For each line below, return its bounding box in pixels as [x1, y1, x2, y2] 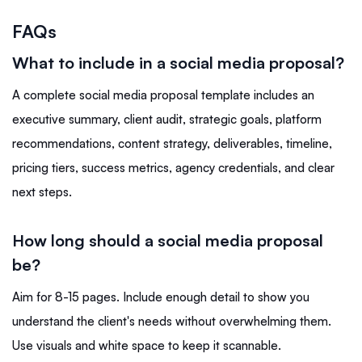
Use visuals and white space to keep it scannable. [12, 338, 281, 354]
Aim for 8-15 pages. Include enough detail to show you [12, 289, 309, 305]
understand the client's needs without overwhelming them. [12, 314, 331, 330]
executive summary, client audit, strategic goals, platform [12, 112, 322, 128]
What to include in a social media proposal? [12, 53, 348, 74]
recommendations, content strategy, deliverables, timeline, [12, 136, 332, 152]
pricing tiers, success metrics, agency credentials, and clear [12, 160, 335, 176]
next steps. [12, 184, 72, 200]
